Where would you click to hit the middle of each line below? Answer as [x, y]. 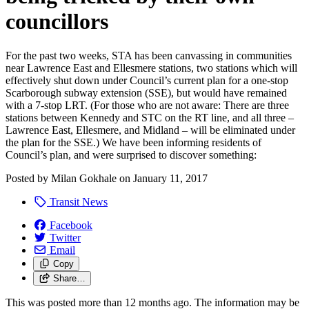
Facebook [71, 225]
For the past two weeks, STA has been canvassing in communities [149, 55]
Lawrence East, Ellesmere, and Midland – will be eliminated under [150, 130]
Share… [69, 278]
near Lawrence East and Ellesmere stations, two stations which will [151, 68]
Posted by [28, 178]
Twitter [65, 237]
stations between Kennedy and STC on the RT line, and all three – [150, 117]
